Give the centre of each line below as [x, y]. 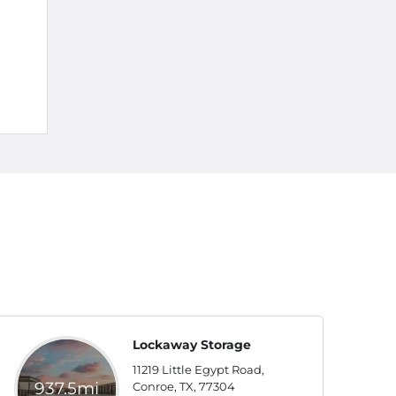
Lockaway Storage [191, 345]
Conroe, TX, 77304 [183, 386]
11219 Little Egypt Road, [198, 369]
